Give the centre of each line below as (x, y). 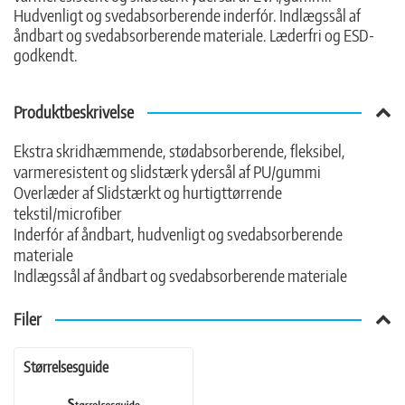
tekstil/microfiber (68, 213)
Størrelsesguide (66, 367)
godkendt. (46, 55)
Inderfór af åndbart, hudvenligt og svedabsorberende (178, 234)
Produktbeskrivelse (74, 112)
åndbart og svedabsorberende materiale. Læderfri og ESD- (194, 35)
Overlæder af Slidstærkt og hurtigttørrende (148, 192)
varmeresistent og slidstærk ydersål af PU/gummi (167, 171)
